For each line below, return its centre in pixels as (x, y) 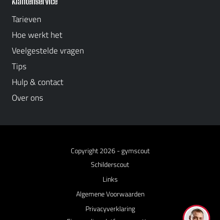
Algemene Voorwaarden (110, 194)
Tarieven (27, 19)
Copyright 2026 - (96, 151)
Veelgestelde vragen (48, 51)
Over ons (27, 98)
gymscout (135, 151)
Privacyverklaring (110, 208)
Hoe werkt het (37, 35)
